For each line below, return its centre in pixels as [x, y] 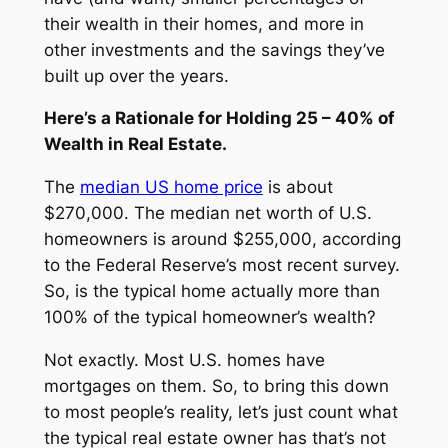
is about [297, 187]
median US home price [171, 187]
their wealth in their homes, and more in [203, 23]
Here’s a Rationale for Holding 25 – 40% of [219, 118]
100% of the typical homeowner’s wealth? [209, 317]
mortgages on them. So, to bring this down [216, 385]
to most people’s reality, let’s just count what [220, 411]
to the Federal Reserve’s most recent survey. [221, 265]
